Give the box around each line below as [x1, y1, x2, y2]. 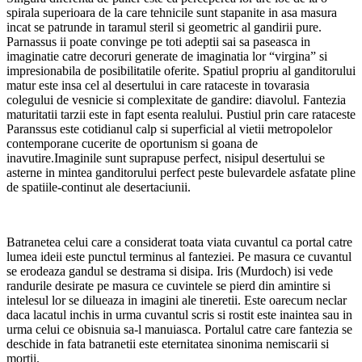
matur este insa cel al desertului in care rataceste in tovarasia [6, 78, 309, 92]
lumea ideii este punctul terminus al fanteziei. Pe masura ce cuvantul [6, 249, 351, 263]
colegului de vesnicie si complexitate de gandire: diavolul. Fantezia [6, 92, 346, 107]
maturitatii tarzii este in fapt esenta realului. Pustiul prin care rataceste [6, 107, 356, 121]
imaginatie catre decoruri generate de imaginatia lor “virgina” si [6, 48, 327, 63]
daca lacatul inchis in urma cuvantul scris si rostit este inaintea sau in [6, 307, 352, 322]
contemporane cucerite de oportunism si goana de [6, 136, 258, 150]
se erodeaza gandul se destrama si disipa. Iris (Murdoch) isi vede [6, 263, 333, 278]
